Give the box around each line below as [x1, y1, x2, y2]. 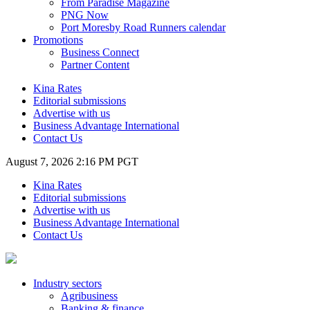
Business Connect [61, 46, 139, 58]
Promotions [33, 34, 83, 46]
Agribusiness [61, 290, 118, 302]
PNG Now [61, 9, 109, 21]
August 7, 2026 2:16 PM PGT [6, 156, 138, 167]
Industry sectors [33, 277, 102, 289]
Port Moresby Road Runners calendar [61, 21, 226, 33]
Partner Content [61, 59, 129, 71]
